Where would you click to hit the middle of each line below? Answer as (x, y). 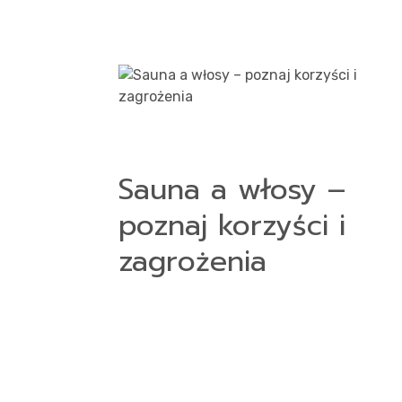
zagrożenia (192, 262)
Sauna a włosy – (232, 190)
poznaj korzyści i (232, 226)
